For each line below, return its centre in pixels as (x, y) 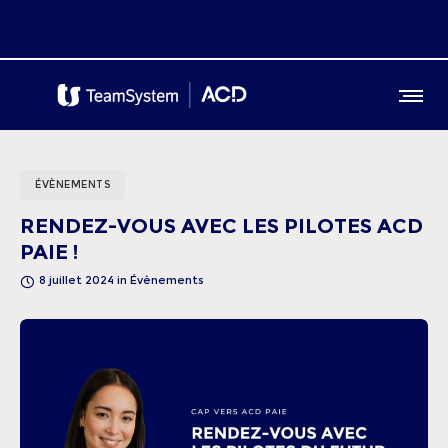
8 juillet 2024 (76, 280)
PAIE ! (49, 252)
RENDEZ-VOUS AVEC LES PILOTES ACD (221, 226)
